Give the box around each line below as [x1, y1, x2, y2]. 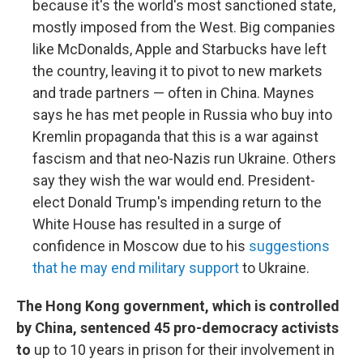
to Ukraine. [239, 259, 310, 276]
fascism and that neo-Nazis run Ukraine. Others [32, 150, 336, 167]
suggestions [249, 237, 330, 254]
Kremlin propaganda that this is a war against [32, 128, 318, 145]
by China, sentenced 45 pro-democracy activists [16, 319, 339, 336]
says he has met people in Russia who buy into [32, 106, 332, 123]
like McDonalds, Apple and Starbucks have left [32, 41, 327, 58]
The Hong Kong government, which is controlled [16, 297, 340, 314]
